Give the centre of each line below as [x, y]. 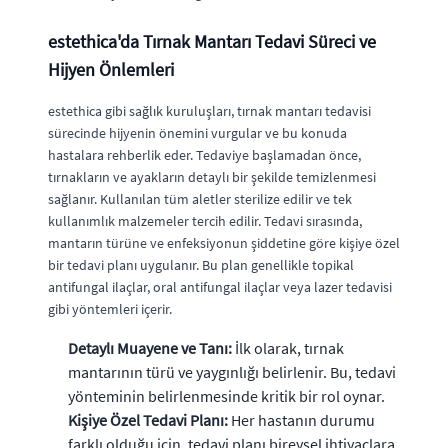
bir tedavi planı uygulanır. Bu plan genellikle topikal [201, 265]
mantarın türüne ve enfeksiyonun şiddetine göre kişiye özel [224, 243]
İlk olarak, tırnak [288, 348]
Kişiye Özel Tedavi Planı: [148, 420]
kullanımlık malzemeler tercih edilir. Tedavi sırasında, [205, 221]
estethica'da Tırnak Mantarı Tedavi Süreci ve [212, 41]
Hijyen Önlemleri [111, 69]
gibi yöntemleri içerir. [110, 309]
